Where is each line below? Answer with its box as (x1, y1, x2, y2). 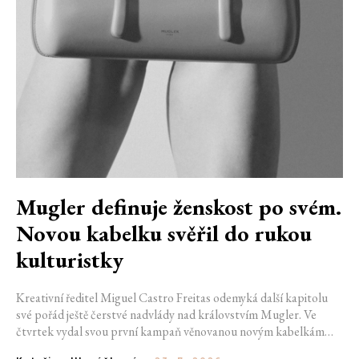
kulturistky (16, 245, 123, 274)
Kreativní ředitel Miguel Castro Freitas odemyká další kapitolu (16, 289, 328, 306)
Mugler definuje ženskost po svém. (16, 192, 341, 221)
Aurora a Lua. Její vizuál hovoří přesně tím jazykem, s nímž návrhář (16, 340, 343, 357)
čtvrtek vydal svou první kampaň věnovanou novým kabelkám (16, 323, 325, 340)
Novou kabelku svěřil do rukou (16, 219, 312, 248)
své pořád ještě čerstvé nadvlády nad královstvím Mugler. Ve (16, 306, 317, 323)
